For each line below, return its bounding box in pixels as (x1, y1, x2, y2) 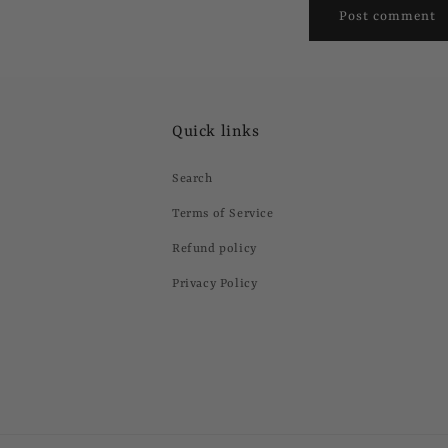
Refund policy (172, 242, 257, 256)
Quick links (172, 123, 260, 141)
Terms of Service (172, 207, 274, 221)
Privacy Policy (172, 277, 258, 291)
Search (172, 172, 213, 186)
